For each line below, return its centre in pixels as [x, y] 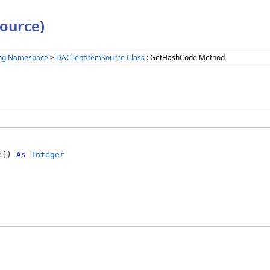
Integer [48, 154]
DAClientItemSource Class [100, 57]
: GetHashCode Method [185, 57]
